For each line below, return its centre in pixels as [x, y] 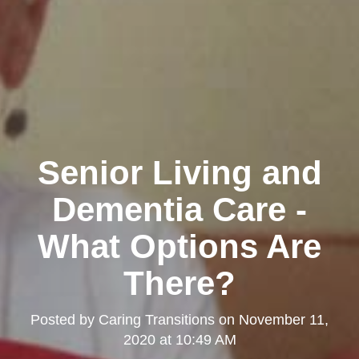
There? [179, 284]
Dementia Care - [179, 210]
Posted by [65, 320]
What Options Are [179, 247]
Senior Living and [179, 173]
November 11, [284, 320]
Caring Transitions [157, 320]
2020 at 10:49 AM [179, 340]
